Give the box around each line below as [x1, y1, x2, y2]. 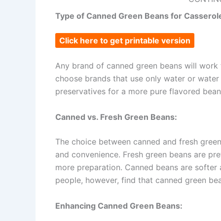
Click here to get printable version [59, 35, 190, 45]
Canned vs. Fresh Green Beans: [55, 111, 177, 122]
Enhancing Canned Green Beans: [55, 200, 183, 211]
